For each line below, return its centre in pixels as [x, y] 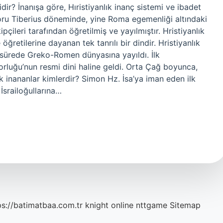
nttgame [152, 205]
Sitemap [185, 205]
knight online [109, 205]
